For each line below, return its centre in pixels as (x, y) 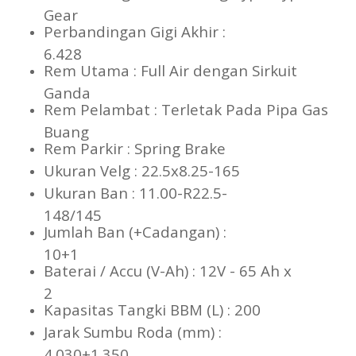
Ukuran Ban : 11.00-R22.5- (135, 193)
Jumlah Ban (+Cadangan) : (135, 232)
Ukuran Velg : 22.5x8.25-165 (174, 171)
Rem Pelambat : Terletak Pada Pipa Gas (186, 110)
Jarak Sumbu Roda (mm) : (133, 332)
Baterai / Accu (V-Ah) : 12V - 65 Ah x (168, 271)
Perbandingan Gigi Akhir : (135, 32)
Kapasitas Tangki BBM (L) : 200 (178, 310)
